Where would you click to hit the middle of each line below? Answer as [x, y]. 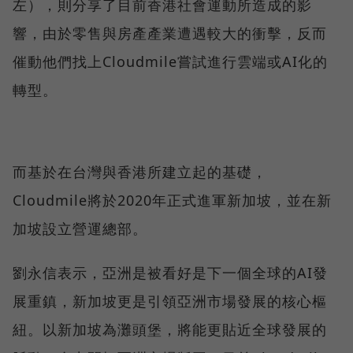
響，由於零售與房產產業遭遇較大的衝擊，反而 [170, 33]
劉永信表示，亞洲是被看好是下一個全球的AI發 [170, 272]
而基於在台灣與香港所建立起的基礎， [140, 171]
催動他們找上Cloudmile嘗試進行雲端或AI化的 [170, 61]
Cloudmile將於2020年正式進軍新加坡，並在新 [172, 200]
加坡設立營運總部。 [80, 228]
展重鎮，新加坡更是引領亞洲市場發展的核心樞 [170, 301]
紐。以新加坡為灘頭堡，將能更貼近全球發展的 [170, 329]
